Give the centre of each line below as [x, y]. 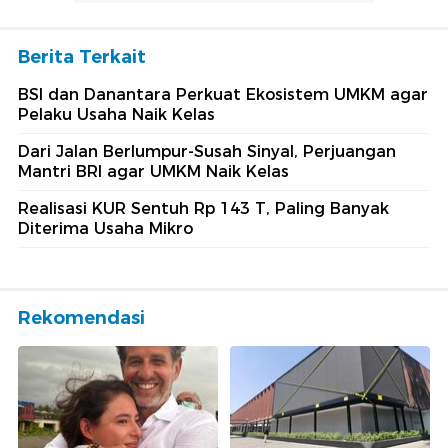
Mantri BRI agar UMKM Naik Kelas [153, 171]
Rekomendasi [81, 317]
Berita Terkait [82, 56]
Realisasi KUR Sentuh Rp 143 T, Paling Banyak [203, 208]
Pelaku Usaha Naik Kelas [116, 114]
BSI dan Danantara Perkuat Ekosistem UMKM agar [223, 94]
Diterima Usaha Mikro [105, 228]
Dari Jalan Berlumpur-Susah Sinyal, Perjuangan [207, 151]
